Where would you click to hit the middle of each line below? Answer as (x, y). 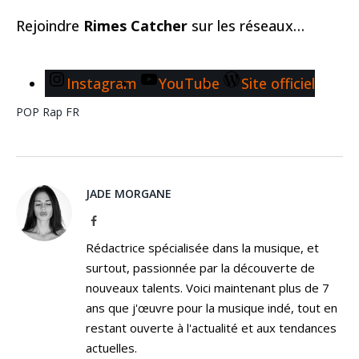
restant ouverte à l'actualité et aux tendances (211, 327)
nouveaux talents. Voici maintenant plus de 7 (208, 287)
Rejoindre (50, 25)
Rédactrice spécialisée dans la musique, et (202, 247)
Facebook (118, 220)
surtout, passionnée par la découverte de (200, 267)
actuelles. (111, 347)
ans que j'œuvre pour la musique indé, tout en (212, 307)
